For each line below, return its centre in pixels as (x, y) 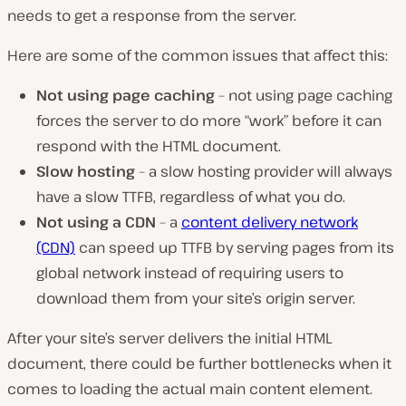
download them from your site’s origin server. (196, 299)
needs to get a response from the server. (152, 16)
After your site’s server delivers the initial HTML (169, 338)
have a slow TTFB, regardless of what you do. (191, 197)
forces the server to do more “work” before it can (209, 121)
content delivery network (270, 222)
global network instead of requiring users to (190, 273)
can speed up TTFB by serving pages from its (235, 248)
